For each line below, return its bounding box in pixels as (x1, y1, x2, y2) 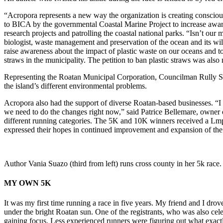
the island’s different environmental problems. (4, 82, 147, 91)
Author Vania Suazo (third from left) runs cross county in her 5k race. (4, 159, 222, 168)
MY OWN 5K (4, 179, 51, 188)
